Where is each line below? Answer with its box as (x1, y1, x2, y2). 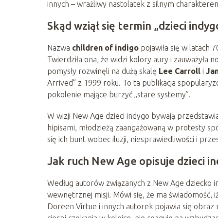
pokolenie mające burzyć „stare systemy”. (47, 90, 191, 99)
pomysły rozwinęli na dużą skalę (47, 66, 159, 75)
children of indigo (72, 43, 139, 52)
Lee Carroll (159, 66, 200, 75)
